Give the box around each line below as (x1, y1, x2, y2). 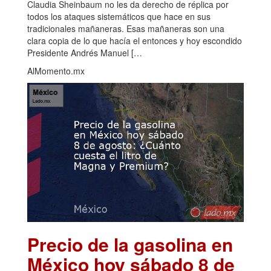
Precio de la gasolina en (27, 231, 233, 258)
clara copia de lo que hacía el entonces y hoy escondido (27, 34, 242, 47)
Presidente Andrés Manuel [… (27, 47, 142, 59)
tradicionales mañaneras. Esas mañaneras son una (27, 22, 224, 35)
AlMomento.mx (27, 65, 85, 77)
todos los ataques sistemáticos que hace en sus (27, 10, 211, 23)
